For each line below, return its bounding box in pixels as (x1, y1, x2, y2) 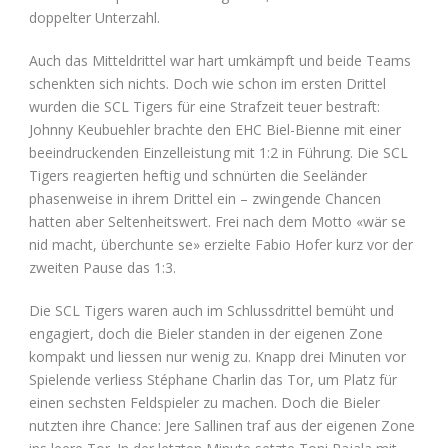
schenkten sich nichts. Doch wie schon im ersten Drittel (29, 73, 386, 93)
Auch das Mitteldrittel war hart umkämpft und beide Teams (29, 50, 411, 70)
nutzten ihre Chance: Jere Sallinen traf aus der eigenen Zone (29, 415, 415, 435)
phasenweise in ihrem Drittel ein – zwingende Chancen (29, 188, 381, 208)
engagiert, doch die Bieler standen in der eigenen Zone (29, 323, 383, 343)
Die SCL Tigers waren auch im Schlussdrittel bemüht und (29, 300, 394, 320)
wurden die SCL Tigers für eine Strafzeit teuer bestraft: (29, 96, 380, 116)
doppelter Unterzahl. (29, 7, 160, 27)
